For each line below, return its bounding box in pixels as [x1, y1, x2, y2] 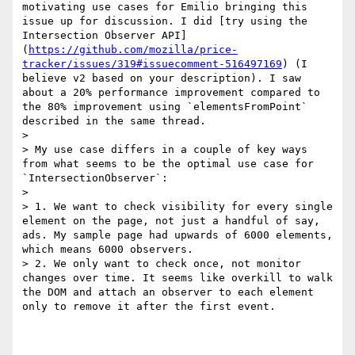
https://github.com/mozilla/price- [29, 44, 238, 56]
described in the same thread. [22, 115, 206, 128]
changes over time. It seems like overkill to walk [22, 272, 333, 284]
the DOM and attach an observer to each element [22, 286, 314, 299]
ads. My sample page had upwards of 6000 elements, [22, 229, 333, 242]
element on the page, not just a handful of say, [22, 215, 320, 227]
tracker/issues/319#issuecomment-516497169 [22, 58, 282, 71]
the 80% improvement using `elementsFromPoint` [22, 101, 307, 113]
